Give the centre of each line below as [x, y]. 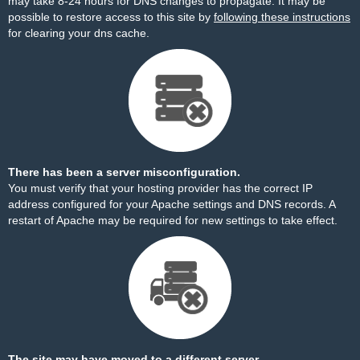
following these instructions [282, 17]
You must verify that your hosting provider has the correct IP [160, 188]
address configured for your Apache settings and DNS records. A [172, 204]
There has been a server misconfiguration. [124, 172]
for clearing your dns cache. [79, 33]
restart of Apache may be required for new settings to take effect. [173, 220]
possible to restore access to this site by [111, 17]
